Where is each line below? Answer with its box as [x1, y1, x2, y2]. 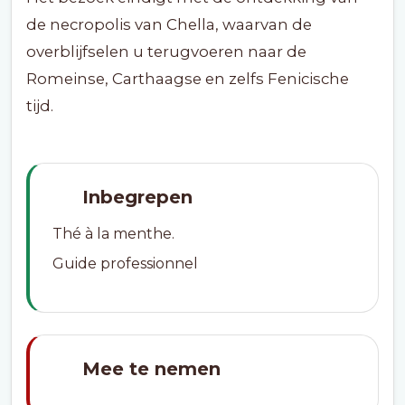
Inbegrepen [82, 186, 193, 208]
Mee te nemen [82, 358, 221, 380]
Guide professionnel [52, 255, 198, 272]
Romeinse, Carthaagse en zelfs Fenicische [26, 70, 349, 88]
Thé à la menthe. [52, 225, 174, 242]
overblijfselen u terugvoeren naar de [26, 42, 306, 61]
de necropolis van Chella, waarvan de [26, 15, 312, 33]
